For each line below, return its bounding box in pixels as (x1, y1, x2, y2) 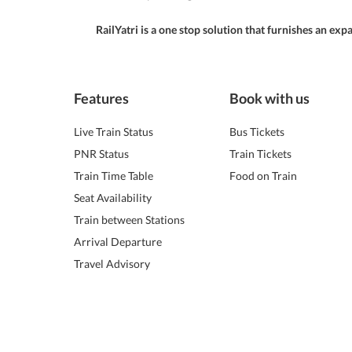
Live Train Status (74, 125, 153, 138)
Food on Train (229, 169, 297, 182)
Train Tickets (229, 147, 291, 160)
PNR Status (74, 147, 129, 160)
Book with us (229, 90, 310, 107)
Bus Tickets (229, 125, 284, 138)
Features (74, 90, 129, 107)
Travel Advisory (74, 257, 150, 270)
